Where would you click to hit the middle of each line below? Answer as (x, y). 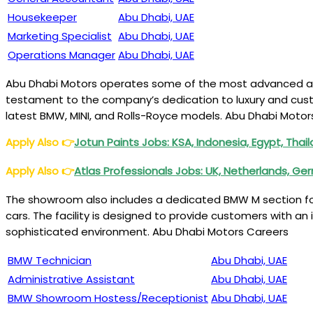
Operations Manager (61, 55)
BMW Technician (50, 260)
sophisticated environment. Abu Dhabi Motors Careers (147, 232)
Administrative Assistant (71, 279)
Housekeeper (42, 17)
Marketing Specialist (60, 36)
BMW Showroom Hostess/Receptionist (108, 298)
